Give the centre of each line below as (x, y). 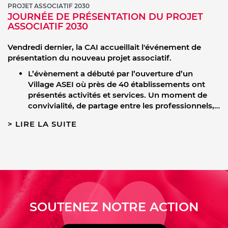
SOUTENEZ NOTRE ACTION (114, 207)
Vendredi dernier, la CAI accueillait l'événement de (104, 47)
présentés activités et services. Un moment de (118, 95)
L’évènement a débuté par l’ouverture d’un (110, 74)
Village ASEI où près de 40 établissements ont (117, 84)
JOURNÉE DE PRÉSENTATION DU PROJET (105, 17)
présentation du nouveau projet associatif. (90, 58)
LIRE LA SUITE (46, 124)
